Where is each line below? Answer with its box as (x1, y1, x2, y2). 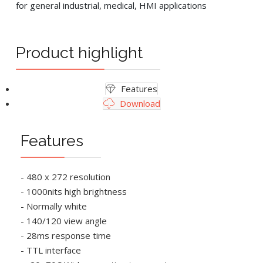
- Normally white (20, 200, 87, 212)
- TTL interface (20, 244, 81, 256)
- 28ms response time (20, 229, 111, 241)
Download (117, 97, 160, 109)
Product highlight (16, 43, 143, 62)
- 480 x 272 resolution (20, 170, 110, 183)
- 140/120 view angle (20, 214, 107, 227)
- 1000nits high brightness (20, 185, 127, 197)
